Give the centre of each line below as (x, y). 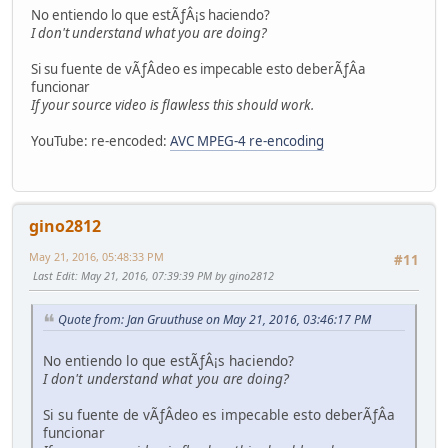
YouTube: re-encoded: (100, 140)
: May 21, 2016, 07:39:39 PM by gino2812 (174, 275)
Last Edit (54, 275)
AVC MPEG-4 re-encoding (247, 140)
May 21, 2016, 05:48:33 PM (96, 256)
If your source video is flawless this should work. (172, 104)
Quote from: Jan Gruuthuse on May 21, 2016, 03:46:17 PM (214, 320)
